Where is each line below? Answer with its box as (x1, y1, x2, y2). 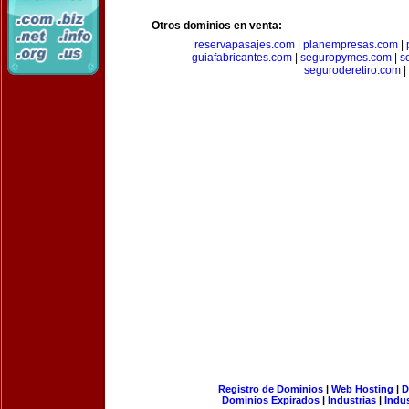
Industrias (328, 394, 376, 405)
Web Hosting (330, 383, 393, 394)
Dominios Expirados (222, 394, 320, 405)
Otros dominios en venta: (152, 19, 282, 32)
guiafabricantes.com (191, 51, 292, 64)
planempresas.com (303, 38, 398, 51)
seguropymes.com (299, 51, 392, 64)
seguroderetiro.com (304, 64, 401, 77)
